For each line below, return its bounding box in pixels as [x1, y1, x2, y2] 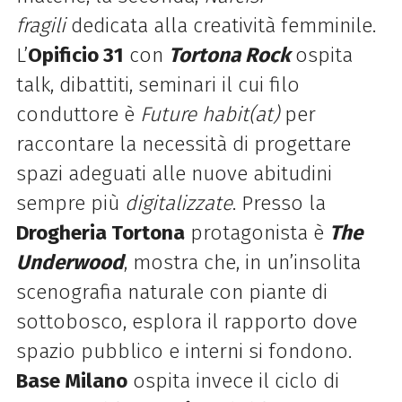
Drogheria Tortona [15, 220, 185, 245]
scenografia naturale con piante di [15, 279, 328, 304]
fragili [15, 13, 66, 38]
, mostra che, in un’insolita [123, 249, 361, 275]
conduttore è [15, 101, 140, 127]
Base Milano [15, 368, 127, 393]
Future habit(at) [139, 101, 279, 127]
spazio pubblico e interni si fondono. [15, 338, 352, 363]
